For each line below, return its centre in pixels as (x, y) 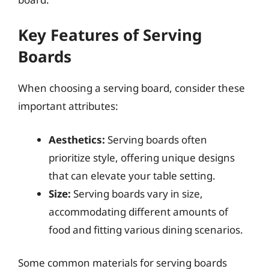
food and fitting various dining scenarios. (146, 229)
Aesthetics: (77, 139)
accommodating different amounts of (138, 211)
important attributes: (68, 106)
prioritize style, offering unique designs (142, 157)
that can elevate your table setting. (132, 175)
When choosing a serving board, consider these (131, 88)
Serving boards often (156, 139)
